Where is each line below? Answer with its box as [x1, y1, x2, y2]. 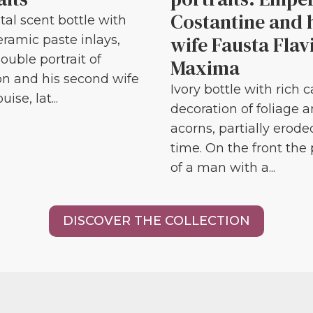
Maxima [170, 54, 240, 82]
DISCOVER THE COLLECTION [63, 213, 250, 229]
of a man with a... [170, 160, 275, 176]
